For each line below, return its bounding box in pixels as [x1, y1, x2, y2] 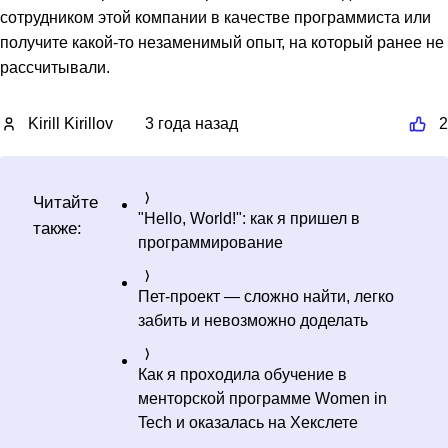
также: [33, 217, 82, 238]
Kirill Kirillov [28, 114, 113, 132]
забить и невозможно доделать [138, 311, 368, 329]
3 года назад [145, 114, 238, 132]
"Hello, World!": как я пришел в [138, 209, 360, 227]
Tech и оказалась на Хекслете [138, 413, 358, 431]
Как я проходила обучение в [138, 365, 347, 383]
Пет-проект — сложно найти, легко [138, 287, 394, 305]
